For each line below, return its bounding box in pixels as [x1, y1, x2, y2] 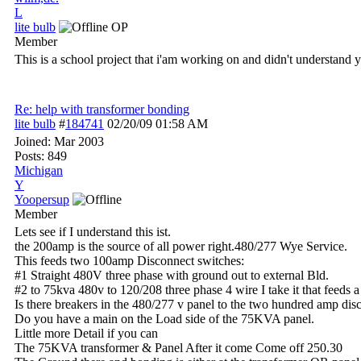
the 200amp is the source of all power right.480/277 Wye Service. [15, 239, 347, 253]
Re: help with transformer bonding [15, 102, 189, 116]
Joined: [15, 135, 54, 148]
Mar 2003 [54, 135, 104, 148]
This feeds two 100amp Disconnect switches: [15, 254, 244, 268]
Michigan [15, 164, 63, 177]
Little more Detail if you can [15, 326, 158, 340]
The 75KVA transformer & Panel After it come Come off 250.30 [15, 341, 342, 355]
